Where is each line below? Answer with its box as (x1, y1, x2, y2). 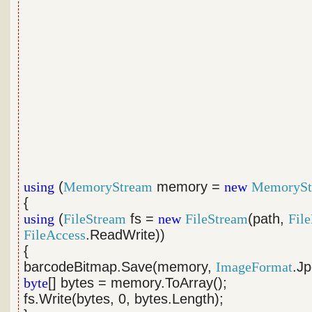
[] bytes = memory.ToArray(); (48, 275, 228, 290)
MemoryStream (63, 179, 153, 194)
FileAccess (24, 227, 86, 242)
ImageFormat (216, 259, 293, 274)
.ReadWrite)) (86, 227, 166, 242)
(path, (248, 211, 289, 226)
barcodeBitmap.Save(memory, (24, 259, 217, 274)
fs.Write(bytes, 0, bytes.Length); (24, 291, 224, 306)
